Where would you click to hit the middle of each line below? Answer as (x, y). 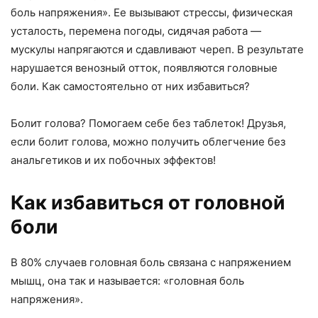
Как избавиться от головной (148, 203)
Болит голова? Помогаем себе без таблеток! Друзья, (148, 124)
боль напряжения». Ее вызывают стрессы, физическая (152, 13)
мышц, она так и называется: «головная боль (127, 281)
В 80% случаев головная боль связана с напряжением (151, 263)
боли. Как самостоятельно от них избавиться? (130, 87)
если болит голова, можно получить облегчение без (148, 142)
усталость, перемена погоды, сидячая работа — (136, 31)
